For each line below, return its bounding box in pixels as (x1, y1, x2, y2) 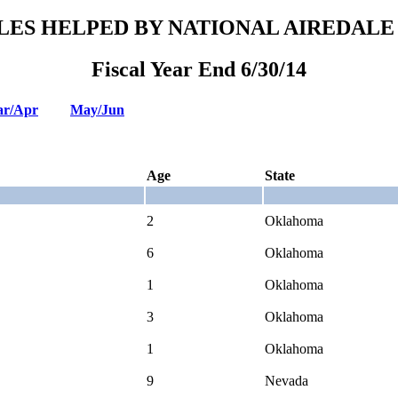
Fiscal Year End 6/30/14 (92, 58, 306, 81)
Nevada (265, 372, 308, 388)
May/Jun (70, 101, 124, 117)
